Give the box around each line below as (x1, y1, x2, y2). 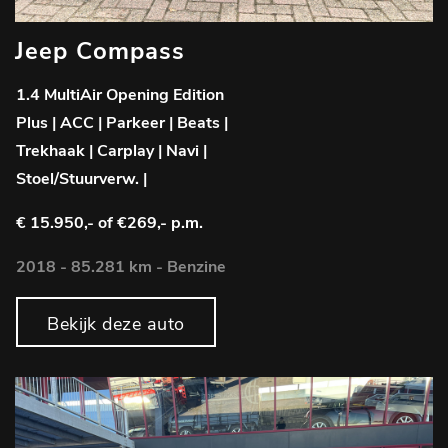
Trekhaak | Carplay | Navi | (16, 140, 207, 163)
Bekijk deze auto (47, 312, 185, 337)
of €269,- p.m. (98, 212, 203, 235)
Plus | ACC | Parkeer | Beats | (16, 112, 228, 135)
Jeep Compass (15, 35, 185, 68)
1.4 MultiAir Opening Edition (16, 84, 224, 107)
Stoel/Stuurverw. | (16, 168, 147, 191)
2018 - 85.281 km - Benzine (16, 256, 226, 279)
